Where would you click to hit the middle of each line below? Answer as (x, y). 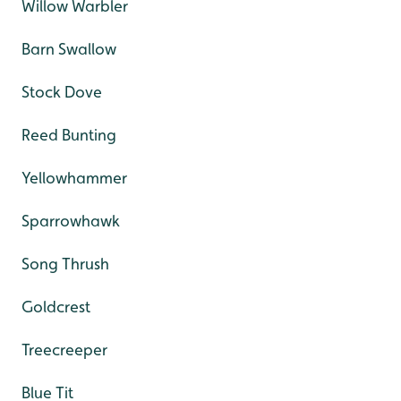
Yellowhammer (74, 178)
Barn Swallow (69, 49)
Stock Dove (62, 92)
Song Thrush (65, 264)
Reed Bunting (69, 135)
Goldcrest (56, 307)
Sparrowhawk (71, 221)
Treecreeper (64, 350)
